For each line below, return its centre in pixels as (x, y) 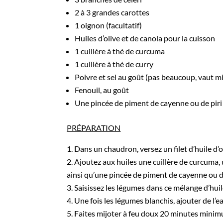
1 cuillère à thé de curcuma (120, 51)
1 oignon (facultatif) (109, 25)
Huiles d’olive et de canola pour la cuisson (145, 38)
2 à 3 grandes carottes (112, 12)
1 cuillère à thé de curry (114, 64)
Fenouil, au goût (102, 90)
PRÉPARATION (94, 128)
